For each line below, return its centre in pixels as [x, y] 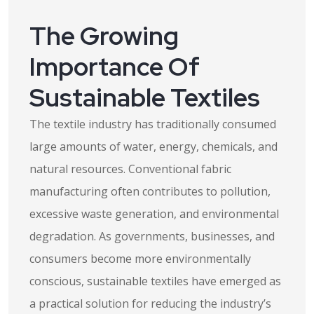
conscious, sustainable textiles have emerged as [155, 281]
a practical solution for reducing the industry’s [150, 303]
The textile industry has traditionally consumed [153, 124]
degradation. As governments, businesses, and [152, 236]
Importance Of [115, 67]
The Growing [104, 36]
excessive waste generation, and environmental [154, 214]
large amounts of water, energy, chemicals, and [153, 146]
